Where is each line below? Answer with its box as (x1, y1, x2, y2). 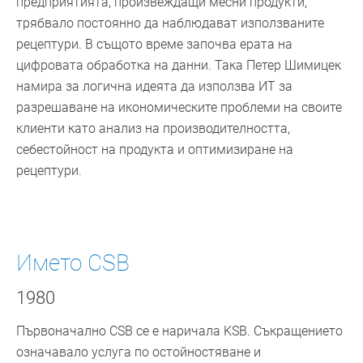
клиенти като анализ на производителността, (16, 121, 290, 137)
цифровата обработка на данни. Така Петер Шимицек (16, 58, 341, 74)
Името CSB (16, 250, 130, 277)
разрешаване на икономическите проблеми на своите (16, 100, 342, 116)
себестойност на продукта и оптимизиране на (16, 142, 293, 158)
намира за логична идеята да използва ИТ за (16, 79, 293, 95)
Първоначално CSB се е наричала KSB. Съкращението (16, 323, 343, 340)
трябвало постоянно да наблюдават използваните (16, 15, 324, 32)
